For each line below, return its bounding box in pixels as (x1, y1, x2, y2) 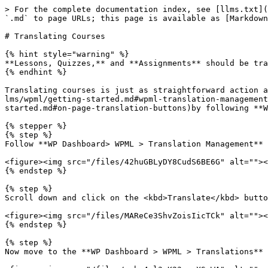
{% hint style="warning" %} (5, 50, 129, 59)
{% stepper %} (5, 121, 67, 130)
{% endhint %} (5, 68, 67, 77)
